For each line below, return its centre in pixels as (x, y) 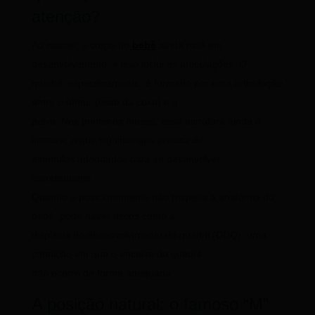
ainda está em (189, 45)
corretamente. (63, 178)
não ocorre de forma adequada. (102, 273)
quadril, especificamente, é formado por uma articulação (157, 83)
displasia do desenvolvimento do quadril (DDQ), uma (149, 235)
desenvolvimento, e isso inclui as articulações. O (139, 64)
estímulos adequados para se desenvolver (126, 159)
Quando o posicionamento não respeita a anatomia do (153, 197)
